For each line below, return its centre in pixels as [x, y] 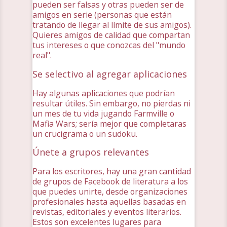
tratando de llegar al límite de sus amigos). [112, 25]
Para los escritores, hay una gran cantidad [112, 172]
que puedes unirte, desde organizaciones [110, 192]
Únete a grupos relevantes [91, 152]
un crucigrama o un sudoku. [85, 134]
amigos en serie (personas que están [102, 14]
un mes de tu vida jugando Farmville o [103, 113]
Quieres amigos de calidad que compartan [111, 35]
